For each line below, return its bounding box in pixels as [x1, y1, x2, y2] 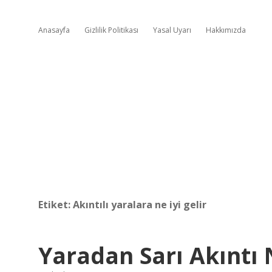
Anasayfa [38, 25, 70, 35]
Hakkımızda [206, 25, 246, 35]
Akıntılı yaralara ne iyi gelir [73, 198, 206, 211]
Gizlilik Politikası [84, 25, 138, 35]
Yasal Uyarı [153, 25, 191, 35]
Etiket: [38, 198, 73, 211]
